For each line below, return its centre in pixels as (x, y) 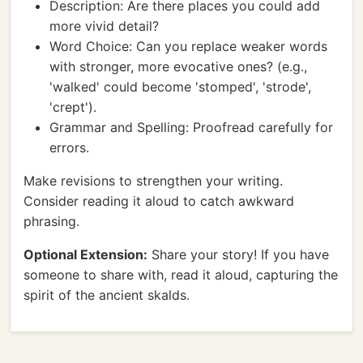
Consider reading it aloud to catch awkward (159, 201)
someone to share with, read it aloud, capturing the (181, 275)
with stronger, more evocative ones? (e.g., (178, 66)
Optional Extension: (85, 254)
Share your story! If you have (238, 254)
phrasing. (51, 221)
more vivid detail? (104, 26)
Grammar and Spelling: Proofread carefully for (191, 127)
